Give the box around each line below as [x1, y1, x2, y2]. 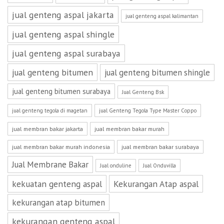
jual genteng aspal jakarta [12, 9, 114, 20]
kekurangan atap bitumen [12, 197, 105, 208]
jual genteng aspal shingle [12, 28, 114, 40]
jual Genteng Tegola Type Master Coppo [99, 107, 196, 114]
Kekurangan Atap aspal [113, 178, 198, 189]
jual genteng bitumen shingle [104, 67, 210, 78]
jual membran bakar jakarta [12, 125, 83, 132]
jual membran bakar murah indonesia [12, 143, 110, 150]
